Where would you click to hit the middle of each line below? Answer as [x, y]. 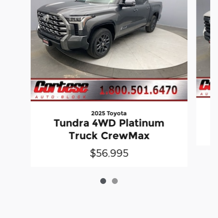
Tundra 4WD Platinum [109, 123]
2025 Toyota [109, 113]
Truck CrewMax [109, 135]
